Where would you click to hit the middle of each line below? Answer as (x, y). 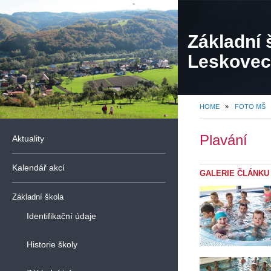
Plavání (224, 140)
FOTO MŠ (250, 106)
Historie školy (52, 244)
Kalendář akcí (38, 168)
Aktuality (28, 139)
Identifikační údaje (61, 216)
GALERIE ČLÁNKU (234, 173)
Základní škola (38, 197)
